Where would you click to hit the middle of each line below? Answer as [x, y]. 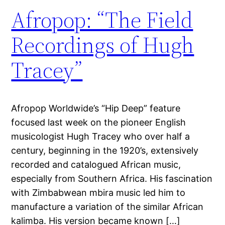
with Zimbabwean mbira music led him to [98, 192]
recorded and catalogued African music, [96, 164]
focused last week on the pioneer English [99, 122]
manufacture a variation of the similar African [107, 206]
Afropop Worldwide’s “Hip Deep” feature [96, 108]
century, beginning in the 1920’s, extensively [105, 150]
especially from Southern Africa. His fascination [112, 178]
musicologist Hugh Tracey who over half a [101, 136]
